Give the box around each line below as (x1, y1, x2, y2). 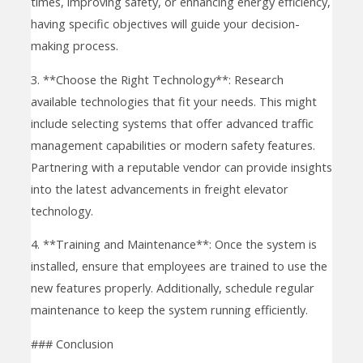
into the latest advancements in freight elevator (30, 180, 288, 197)
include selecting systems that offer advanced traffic (30, 114, 314, 131)
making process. (30, 37, 118, 54)
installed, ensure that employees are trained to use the (30, 258, 327, 275)
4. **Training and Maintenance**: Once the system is (30, 236, 317, 253)
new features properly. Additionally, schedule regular (30, 280, 314, 297)
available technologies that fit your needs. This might (30, 92, 317, 109)
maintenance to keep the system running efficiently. (30, 301, 308, 318)
